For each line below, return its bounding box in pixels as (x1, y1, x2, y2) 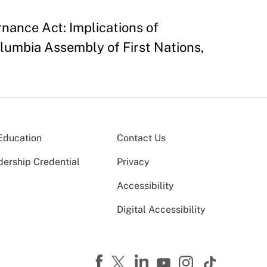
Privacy (117, 156, 150, 168)
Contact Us (117, 132, 166, 144)
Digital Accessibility (117, 204, 206, 216)
